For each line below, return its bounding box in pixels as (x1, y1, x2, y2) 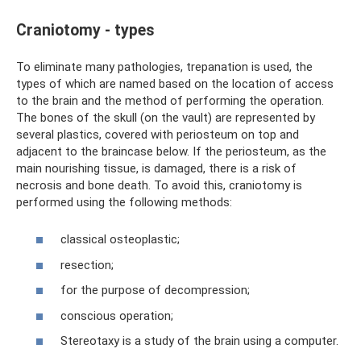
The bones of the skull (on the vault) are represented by (16, 110, 315, 125)
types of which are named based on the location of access (16, 76, 334, 91)
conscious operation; (60, 308, 173, 323)
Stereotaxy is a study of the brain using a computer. (60, 334, 338, 349)
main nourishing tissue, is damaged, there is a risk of (16, 160, 297, 176)
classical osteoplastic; (60, 232, 180, 247)
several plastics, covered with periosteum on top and (16, 127, 299, 142)
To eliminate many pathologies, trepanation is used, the (16, 59, 313, 74)
